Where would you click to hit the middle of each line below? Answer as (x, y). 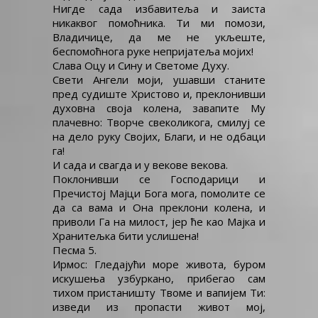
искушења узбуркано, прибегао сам (159, 278)
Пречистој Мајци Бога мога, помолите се (159, 193)
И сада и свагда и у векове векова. (140, 165)
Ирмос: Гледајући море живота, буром (159, 264)
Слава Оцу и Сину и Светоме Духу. (141, 65)
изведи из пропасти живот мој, (159, 307)
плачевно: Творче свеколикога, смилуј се (159, 122)
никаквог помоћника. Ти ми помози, (159, 23)
